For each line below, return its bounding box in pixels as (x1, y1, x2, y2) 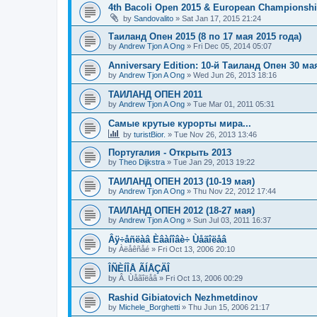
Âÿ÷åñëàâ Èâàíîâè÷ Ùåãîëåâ (108, 234, 226, 245)
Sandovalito (134, 13, 173, 23)
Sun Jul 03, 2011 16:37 (193, 215, 271, 224)
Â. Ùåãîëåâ (119, 273, 157, 282)
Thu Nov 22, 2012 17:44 (193, 186, 276, 195)
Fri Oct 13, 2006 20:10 (158, 244, 235, 253)
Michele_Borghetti (119, 302, 180, 311)
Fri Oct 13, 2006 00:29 (166, 273, 243, 282)
